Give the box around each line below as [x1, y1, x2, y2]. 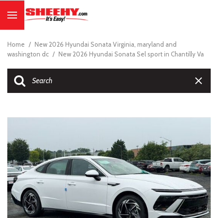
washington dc [7, 50, 50, 58]
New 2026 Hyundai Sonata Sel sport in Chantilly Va [58, 50, 204, 58]
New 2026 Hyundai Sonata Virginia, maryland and [35, 40, 177, 48]
